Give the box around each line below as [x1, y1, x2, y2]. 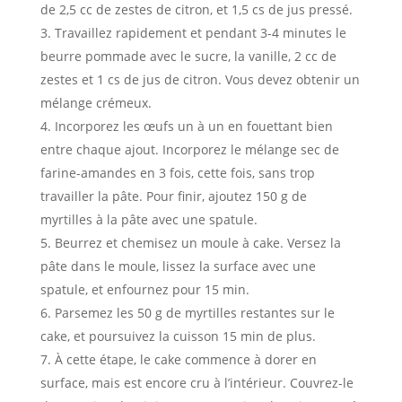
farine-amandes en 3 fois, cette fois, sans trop [39, 163, 315, 181]
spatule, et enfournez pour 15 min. [39, 280, 249, 298]
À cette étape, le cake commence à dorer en [54, 350, 317, 368]
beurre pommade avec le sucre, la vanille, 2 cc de [39, 47, 336, 65]
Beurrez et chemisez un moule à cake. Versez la [54, 233, 341, 251]
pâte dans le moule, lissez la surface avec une [39, 257, 316, 275]
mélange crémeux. [39, 93, 152, 111]
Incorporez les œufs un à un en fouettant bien [54, 117, 333, 135]
